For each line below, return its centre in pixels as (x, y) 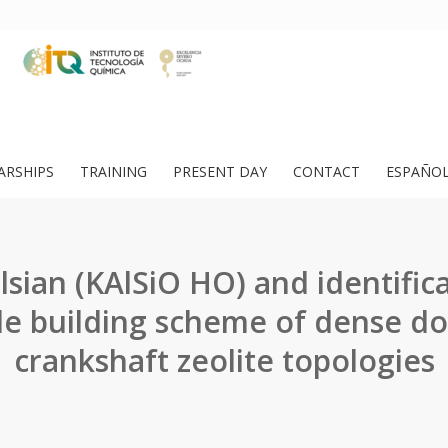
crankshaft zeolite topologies (224, 360)
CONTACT (326, 171)
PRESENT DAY (220, 171)
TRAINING (113, 171)
